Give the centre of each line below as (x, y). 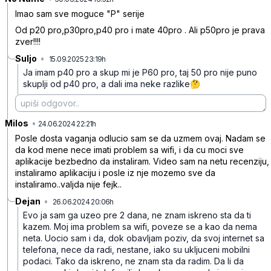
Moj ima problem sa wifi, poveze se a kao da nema (155, 227)
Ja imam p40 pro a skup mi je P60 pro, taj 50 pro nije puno (140, 72)
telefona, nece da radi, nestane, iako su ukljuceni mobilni (136, 250)
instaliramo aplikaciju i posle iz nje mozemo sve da (115, 173)
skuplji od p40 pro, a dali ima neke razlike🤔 (112, 84)
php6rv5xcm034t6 (135, 123)
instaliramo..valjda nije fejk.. (68, 184)
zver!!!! (28, 41)
